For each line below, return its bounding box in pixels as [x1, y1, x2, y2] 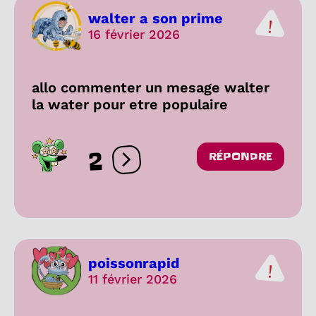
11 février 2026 [88, 272, 177, 287]
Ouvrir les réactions [126, 159, 235, 173]
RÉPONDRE [209, 149, 272, 164]
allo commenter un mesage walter [32, 78, 269, 96]
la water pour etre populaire [32, 95, 228, 113]
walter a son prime [88, 10, 223, 28]
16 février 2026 [88, 27, 180, 42]
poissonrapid [88, 255, 180, 272]
